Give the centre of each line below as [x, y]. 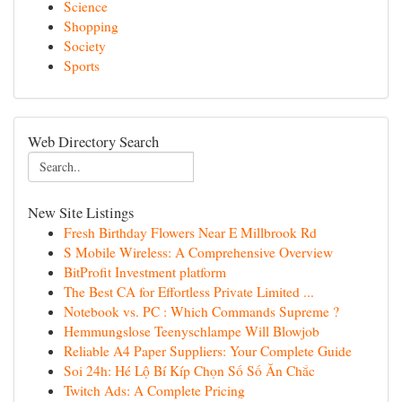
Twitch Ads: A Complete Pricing [154, 390]
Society [85, 46]
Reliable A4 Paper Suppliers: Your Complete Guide [208, 351]
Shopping [91, 26]
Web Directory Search [93, 141]
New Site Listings [81, 212]
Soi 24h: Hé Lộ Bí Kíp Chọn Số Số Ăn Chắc [189, 371]
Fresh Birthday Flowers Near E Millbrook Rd [190, 232]
